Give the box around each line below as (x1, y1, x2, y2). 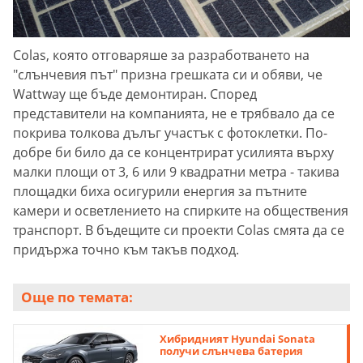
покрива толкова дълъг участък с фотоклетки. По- (13, 123, 327, 142)
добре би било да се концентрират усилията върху (13, 143, 334, 161)
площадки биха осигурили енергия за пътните (13, 181, 307, 200)
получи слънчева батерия (160, 343, 304, 358)
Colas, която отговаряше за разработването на (13, 45, 310, 64)
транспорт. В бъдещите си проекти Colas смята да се (13, 220, 344, 239)
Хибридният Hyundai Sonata (160, 331, 316, 346)
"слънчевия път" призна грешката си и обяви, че (13, 65, 322, 83)
